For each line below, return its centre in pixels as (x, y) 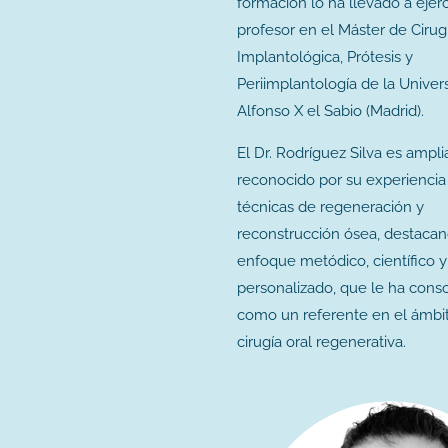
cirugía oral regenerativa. (321, 342)
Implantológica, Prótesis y (325, 57)
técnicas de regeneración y (330, 207)
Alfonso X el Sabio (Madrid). (330, 111)
